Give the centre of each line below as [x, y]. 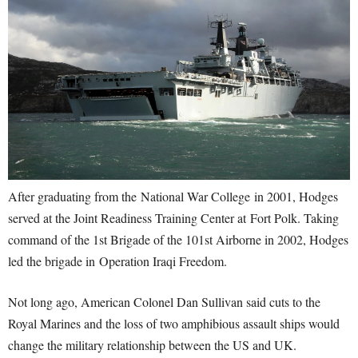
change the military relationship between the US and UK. [152, 345]
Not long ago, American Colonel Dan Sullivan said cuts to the [164, 302]
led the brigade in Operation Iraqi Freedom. [117, 261]
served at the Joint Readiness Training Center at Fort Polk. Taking [173, 218]
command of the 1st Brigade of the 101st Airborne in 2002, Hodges [178, 240]
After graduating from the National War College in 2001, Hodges [173, 197]
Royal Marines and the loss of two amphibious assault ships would [174, 324]
